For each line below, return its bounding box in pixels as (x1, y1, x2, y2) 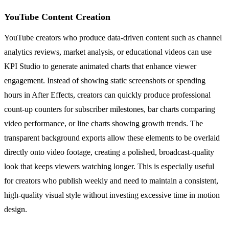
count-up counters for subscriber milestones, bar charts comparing (4, 105, 215, 114)
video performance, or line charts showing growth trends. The (4, 119, 203, 128)
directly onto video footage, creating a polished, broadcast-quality (4, 148, 214, 157)
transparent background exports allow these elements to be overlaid (4, 133, 220, 143)
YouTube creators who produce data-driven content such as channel (4, 33, 222, 42)
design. (4, 205, 27, 214)
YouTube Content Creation (4, 12, 110, 22)
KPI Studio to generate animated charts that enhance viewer (4, 62, 196, 71)
